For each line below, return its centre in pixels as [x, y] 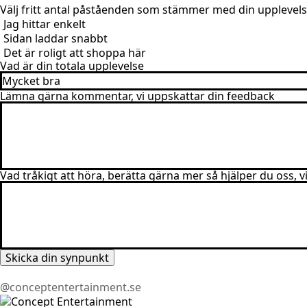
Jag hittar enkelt [45, 24]
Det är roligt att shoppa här [75, 53]
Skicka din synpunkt [57, 258]
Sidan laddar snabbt [56, 39]
